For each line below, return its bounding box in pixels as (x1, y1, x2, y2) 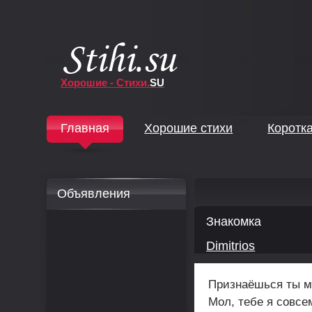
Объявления (57, 187, 131, 201)
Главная (61, 121, 110, 135)
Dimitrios (206, 239, 256, 253)
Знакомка (206, 214, 262, 228)
